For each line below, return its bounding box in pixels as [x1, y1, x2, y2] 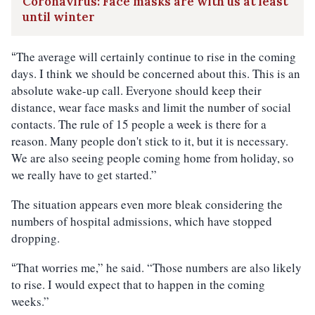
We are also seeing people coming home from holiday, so [11, 150, 294, 166]
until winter [22, 9, 95, 25]
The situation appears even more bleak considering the [11, 196, 283, 212]
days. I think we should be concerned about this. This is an [11, 65, 300, 82]
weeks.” [11, 293, 49, 309]
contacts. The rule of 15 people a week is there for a [11, 116, 266, 132]
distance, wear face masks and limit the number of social [11, 99, 291, 115]
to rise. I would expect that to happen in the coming [11, 276, 265, 292]
